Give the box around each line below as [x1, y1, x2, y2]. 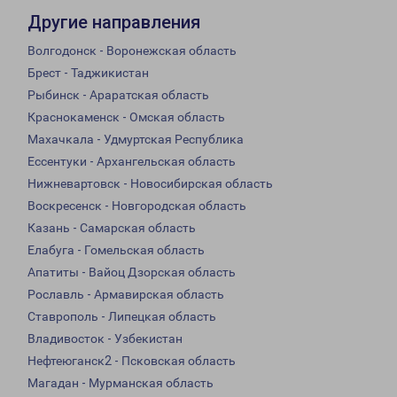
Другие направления [27, 12, 200, 34]
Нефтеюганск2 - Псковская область [27, 354, 236, 369]
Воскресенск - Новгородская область [27, 198, 246, 214]
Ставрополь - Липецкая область [27, 309, 216, 324]
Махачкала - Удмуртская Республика [27, 132, 244, 147]
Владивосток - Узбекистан [27, 331, 183, 346]
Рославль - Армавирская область [27, 287, 224, 302]
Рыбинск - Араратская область [27, 88, 209, 103]
